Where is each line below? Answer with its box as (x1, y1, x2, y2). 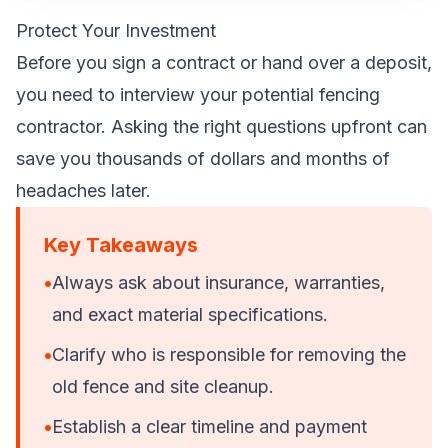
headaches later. (16, 180, 151, 201)
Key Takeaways (44, 233, 198, 257)
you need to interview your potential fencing (16, 84, 380, 105)
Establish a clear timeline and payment (52, 416, 367, 437)
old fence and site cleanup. (52, 376, 274, 397)
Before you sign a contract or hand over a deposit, (16, 52, 432, 73)
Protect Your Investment (16, 20, 216, 41)
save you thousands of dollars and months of (16, 148, 390, 169)
